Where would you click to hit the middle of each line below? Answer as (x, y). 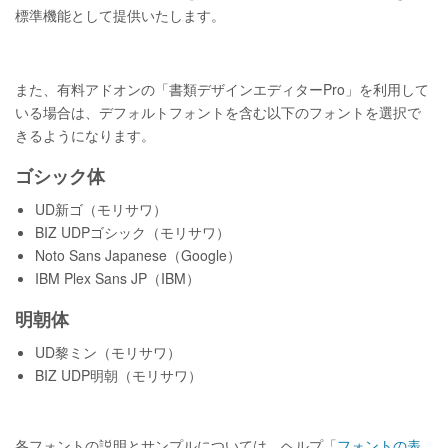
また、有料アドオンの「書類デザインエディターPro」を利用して (222, 89)
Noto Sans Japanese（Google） (138, 255)
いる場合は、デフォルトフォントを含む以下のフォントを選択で (218, 112)
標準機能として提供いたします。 (120, 15)
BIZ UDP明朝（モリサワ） (118, 375)
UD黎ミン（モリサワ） (108, 352)
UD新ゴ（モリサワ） (101, 209)
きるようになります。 (85, 135)
